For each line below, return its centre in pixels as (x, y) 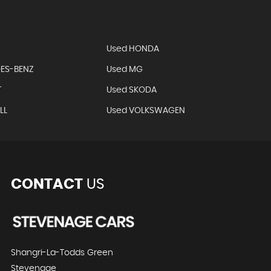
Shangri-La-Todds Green (62, 253)
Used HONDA (133, 49)
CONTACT (47, 184)
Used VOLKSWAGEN (146, 111)
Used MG (125, 70)
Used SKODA (132, 90)
